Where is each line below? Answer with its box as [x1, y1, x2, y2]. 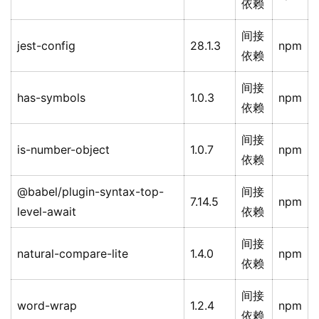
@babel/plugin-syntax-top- [17, 184, 164, 199]
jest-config [17, 38, 75, 53]
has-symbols [17, 90, 85, 105]
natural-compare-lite [17, 246, 128, 261]
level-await [17, 204, 76, 219]
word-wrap [17, 298, 77, 313]
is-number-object [17, 142, 110, 157]
